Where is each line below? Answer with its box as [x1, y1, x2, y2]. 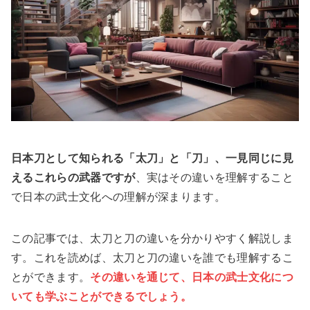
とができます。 [11, 271, 91, 284]
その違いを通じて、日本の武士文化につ [90, 271, 294, 284]
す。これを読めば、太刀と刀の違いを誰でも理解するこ [11, 252, 294, 264]
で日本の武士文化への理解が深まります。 [11, 191, 226, 203]
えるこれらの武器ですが [11, 172, 136, 184]
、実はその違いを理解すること [135, 172, 294, 184]
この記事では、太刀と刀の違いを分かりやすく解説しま [11, 232, 294, 245]
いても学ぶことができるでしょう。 [11, 291, 192, 303]
